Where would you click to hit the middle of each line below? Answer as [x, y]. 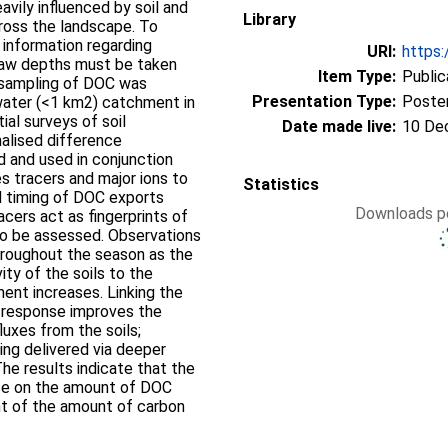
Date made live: [339, 126]
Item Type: [357, 76]
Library [269, 19]
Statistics [281, 184]
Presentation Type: [324, 101]
